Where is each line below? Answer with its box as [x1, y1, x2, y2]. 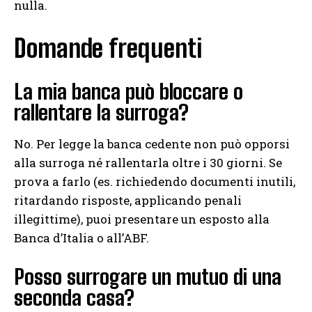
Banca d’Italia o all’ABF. [14, 230, 149, 247]
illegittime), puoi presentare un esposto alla [14, 211, 270, 228]
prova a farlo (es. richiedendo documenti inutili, [14, 173, 295, 190]
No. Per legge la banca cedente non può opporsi [14, 136, 290, 153]
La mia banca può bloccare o [14, 79, 243, 104]
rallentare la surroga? [14, 100, 189, 125]
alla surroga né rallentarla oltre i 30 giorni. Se [14, 155, 282, 171]
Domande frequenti [14, 33, 202, 64]
